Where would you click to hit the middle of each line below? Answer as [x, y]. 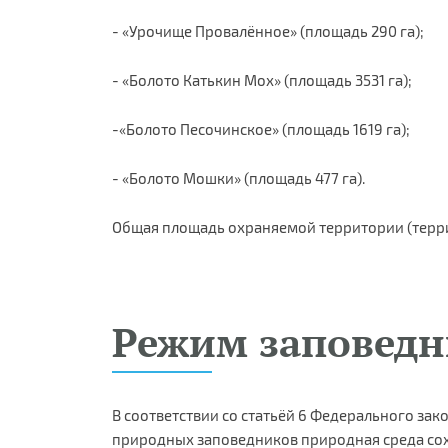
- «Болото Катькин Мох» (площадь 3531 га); [262, 79]
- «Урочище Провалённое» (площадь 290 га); [268, 30]
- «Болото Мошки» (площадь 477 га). [238, 177]
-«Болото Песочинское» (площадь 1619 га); [261, 128]
